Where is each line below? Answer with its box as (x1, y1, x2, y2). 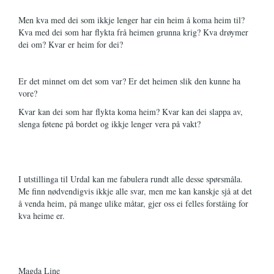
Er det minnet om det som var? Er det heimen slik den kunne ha (18, 75, 240, 87)
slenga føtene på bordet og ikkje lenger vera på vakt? (18, 118, 201, 130)
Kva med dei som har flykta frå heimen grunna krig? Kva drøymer (18, 26, 248, 38)
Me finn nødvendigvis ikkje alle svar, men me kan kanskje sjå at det (18, 185, 252, 197)
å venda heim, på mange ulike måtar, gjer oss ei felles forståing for (18, 198, 248, 209)
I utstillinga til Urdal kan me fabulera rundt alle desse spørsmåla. (18, 173, 243, 185)
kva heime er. (18, 210, 84, 221)
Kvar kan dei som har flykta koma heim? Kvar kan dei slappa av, (18, 106, 243, 117)
